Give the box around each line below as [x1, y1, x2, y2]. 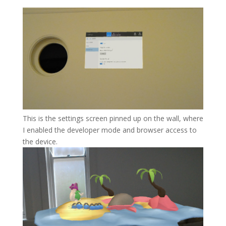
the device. [22, 137, 58, 147]
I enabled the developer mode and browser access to [22, 125, 197, 135]
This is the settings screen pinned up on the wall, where [22, 114, 203, 124]
